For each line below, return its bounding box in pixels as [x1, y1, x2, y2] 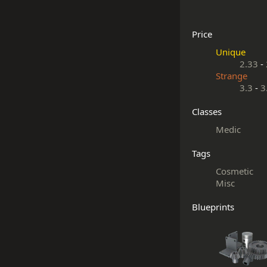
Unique [216, 46, 246, 58]
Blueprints [192, 201, 234, 213]
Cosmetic [216, 165, 253, 177]
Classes [192, 105, 222, 117]
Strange [216, 70, 247, 82]
